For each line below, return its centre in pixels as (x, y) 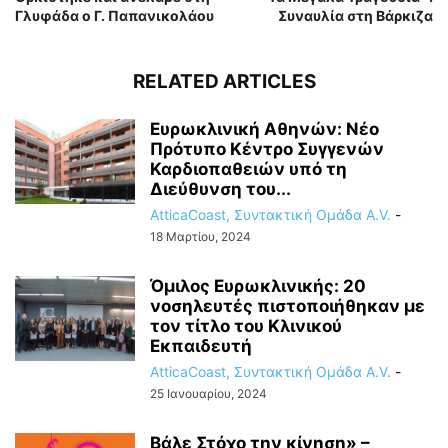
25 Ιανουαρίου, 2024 (208, 393)
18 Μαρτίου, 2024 (200, 236)
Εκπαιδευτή (201, 346)
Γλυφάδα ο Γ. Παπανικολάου (114, 15)
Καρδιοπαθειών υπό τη (248, 169)
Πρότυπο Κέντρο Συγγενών (267, 149)
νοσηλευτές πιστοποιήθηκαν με (287, 306)
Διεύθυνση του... (220, 189)
